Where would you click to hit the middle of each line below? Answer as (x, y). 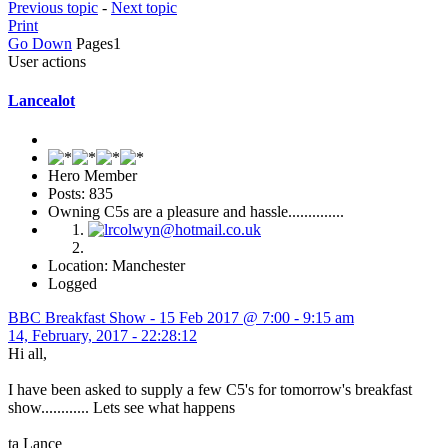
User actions (47, 61)
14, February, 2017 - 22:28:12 (102, 336)
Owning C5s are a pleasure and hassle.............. (196, 212)
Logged (72, 284)
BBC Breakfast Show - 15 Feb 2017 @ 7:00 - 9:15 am (181, 318)
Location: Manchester (116, 266)
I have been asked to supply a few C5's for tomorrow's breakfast (210, 390)
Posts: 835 (80, 194)
